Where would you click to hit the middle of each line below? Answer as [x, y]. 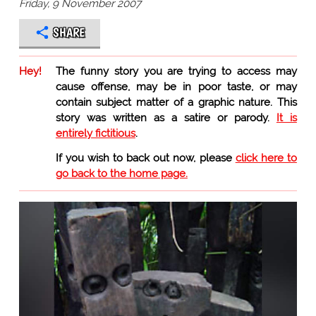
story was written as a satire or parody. [166, 117]
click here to [266, 158]
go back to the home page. [121, 173]
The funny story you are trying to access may [176, 71]
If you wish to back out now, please [145, 158]
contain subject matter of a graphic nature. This [176, 102]
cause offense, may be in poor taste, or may [176, 86]
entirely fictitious [95, 133]
